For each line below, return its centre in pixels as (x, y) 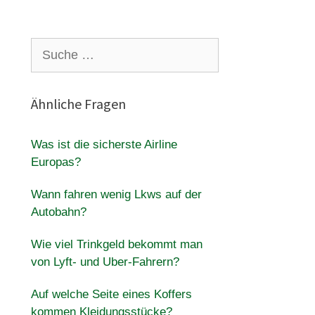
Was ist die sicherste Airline (104, 144)
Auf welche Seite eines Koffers (111, 294)
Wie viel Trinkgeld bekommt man (116, 244)
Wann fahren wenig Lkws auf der (116, 194)
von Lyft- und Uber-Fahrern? (105, 262)
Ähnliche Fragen (78, 104)
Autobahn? (58, 212)
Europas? (56, 162)
